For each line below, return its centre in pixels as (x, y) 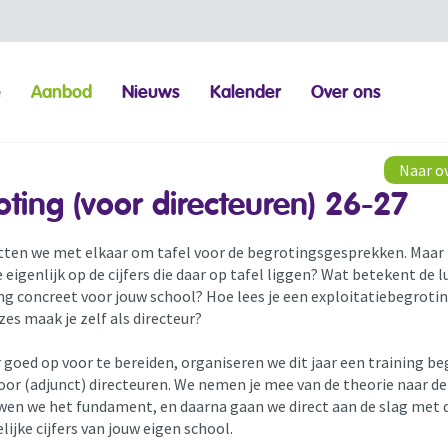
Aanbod (62, 92)
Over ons (346, 92)
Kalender (246, 92)
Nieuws (151, 92)
